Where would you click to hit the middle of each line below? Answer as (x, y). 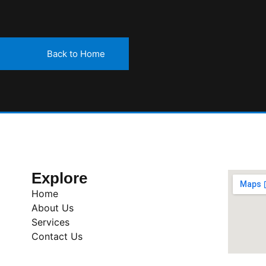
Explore (59, 178)
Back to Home (76, 53)
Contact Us (57, 236)
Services (50, 222)
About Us (53, 208)
